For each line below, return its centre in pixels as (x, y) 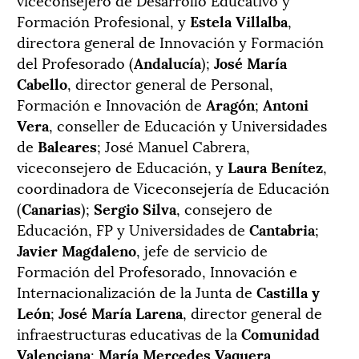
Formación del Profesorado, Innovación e (157, 271)
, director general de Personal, (170, 83)
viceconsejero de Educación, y (122, 167)
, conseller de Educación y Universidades (188, 125)
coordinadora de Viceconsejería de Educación (173, 188)
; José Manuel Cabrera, (173, 146)
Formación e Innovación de (111, 104)
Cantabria (282, 229)
